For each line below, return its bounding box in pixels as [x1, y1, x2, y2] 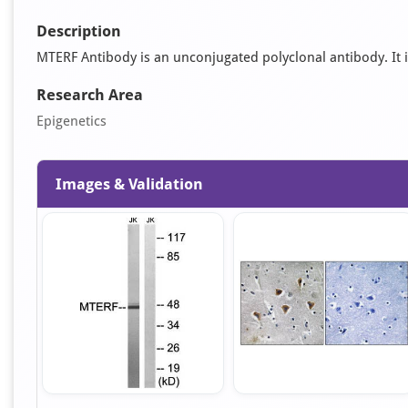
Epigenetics [36, 113, 107, 129]
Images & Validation [56, 175, 203, 193]
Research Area [36, 86, 143, 104]
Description [36, 22, 121, 40]
